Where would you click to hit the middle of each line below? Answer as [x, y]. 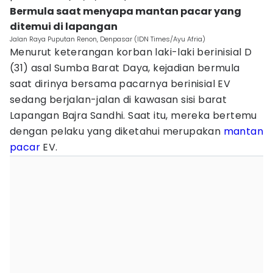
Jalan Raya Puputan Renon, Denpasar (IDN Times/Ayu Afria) [108, 39]
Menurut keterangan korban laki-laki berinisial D [131, 52]
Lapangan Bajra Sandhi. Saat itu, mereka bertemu [133, 115]
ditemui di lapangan [64, 27]
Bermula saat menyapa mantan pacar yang [126, 11]
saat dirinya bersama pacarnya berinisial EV [120, 84]
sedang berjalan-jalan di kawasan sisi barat [119, 100]
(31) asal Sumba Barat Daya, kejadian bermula [125, 68]
